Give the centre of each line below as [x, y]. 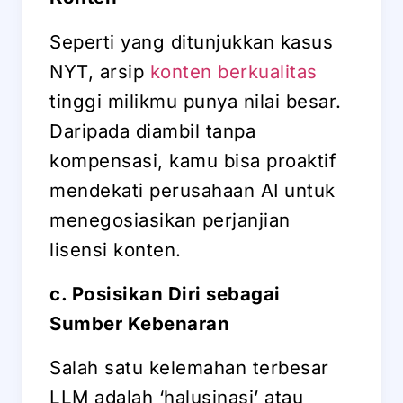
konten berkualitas [233, 71]
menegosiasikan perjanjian [170, 219]
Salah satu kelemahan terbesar [189, 367]
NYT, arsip [100, 71]
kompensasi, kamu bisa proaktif [193, 160]
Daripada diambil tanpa [152, 130]
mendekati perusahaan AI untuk [193, 190]
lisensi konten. [116, 249]
